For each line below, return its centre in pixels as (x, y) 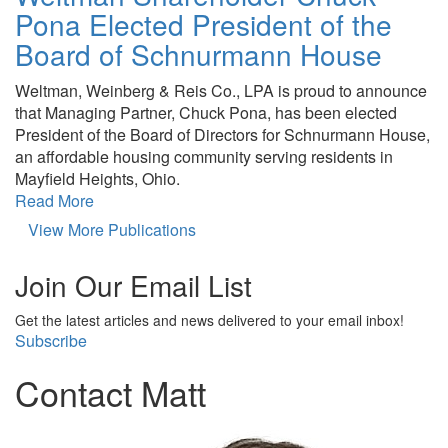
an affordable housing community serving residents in (204, 156)
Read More (54, 200)
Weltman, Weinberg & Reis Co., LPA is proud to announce (221, 90)
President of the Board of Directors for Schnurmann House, (222, 134)
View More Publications (112, 229)
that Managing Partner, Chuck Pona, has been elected (206, 112)
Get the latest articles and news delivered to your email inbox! (209, 320)
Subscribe (51, 340)
